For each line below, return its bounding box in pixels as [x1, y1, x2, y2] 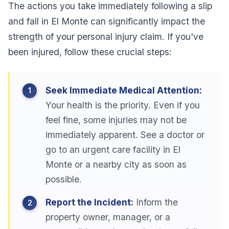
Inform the [133, 197, 178, 208]
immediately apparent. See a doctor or [45, 129, 204, 140]
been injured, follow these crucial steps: [8, 46, 172, 57]
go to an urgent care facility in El [45, 144, 180, 155]
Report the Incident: [45, 197, 133, 208]
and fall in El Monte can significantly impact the [8, 15, 205, 27]
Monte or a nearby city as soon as [45, 158, 187, 170]
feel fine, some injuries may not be [45, 114, 187, 125]
